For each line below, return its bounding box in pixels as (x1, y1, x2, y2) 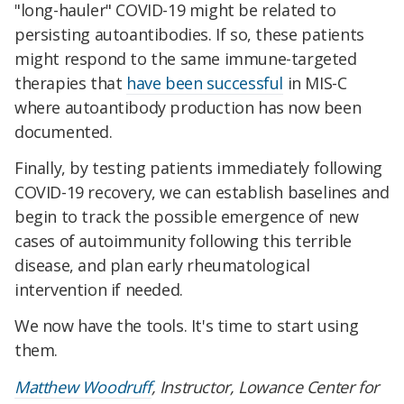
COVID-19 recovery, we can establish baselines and (14, 180, 390, 203)
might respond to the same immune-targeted (14, 48, 357, 70)
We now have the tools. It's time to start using (14, 314, 359, 336)
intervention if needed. (14, 278, 183, 300)
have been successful (126, 72, 284, 95)
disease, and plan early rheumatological (14, 253, 310, 276)
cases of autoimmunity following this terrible (14, 229, 353, 252)
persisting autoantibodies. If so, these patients (14, 23, 364, 46)
